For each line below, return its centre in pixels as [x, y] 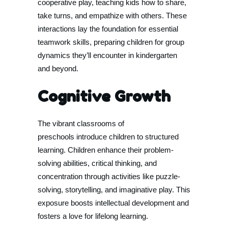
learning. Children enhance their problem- [106, 150]
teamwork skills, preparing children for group [111, 42]
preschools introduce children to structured [108, 137]
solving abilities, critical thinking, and [97, 163]
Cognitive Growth [104, 96]
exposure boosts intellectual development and [113, 203]
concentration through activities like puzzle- [109, 176]
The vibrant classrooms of [81, 123]
